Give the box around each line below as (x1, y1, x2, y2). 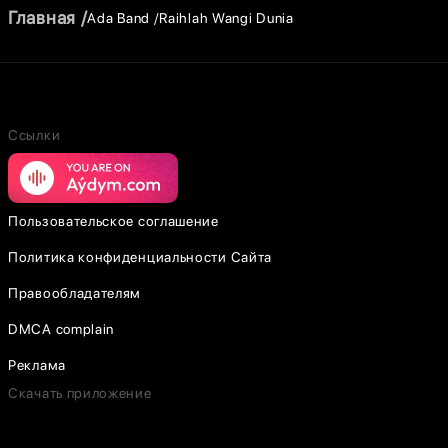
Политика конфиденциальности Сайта (8, 249, 273, 265)
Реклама (8, 357, 66, 373)
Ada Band (87, 9, 150, 26)
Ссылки (8, 127, 61, 143)
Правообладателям (8, 285, 142, 301)
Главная (8, 7, 76, 28)
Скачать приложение (8, 385, 152, 401)
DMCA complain (8, 321, 115, 337)
